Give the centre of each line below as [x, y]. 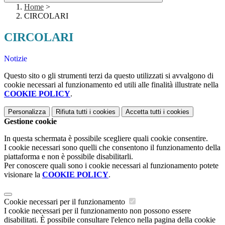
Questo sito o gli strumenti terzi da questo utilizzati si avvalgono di [109, 76]
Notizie [16, 59]
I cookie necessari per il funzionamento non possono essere [97, 211]
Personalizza [27, 112]
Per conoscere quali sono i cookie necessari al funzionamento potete [111, 166]
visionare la [23, 175]
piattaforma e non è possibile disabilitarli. [69, 157]
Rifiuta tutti [72, 112]
